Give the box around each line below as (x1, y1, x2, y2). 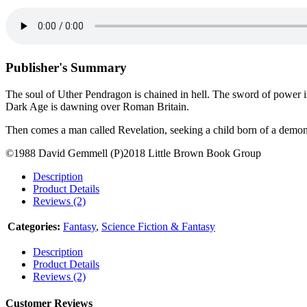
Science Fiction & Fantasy (101, 220, 215, 232)
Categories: (8, 220, 60, 232)
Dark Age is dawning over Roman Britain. (5, 100, 189, 112)
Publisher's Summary (5, 60, 127, 75)
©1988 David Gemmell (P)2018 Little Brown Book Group (5, 147, 261, 159)
